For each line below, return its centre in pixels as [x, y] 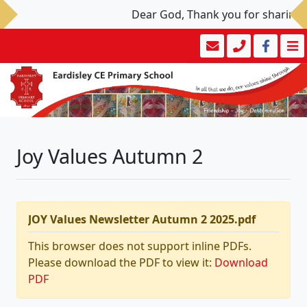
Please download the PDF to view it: [121, 263]
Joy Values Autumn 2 [110, 156]
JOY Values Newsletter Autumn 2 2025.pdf [142, 220]
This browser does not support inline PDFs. [140, 246]
